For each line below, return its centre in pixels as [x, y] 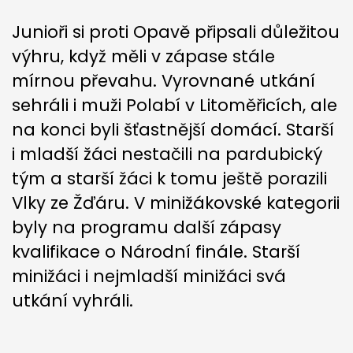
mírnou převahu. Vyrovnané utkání [163, 81]
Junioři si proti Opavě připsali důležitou [176, 32]
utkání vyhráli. [72, 301]
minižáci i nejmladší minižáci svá [149, 276]
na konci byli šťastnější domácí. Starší [173, 130]
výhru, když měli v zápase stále [143, 56]
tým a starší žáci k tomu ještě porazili [169, 178]
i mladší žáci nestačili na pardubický [167, 154]
